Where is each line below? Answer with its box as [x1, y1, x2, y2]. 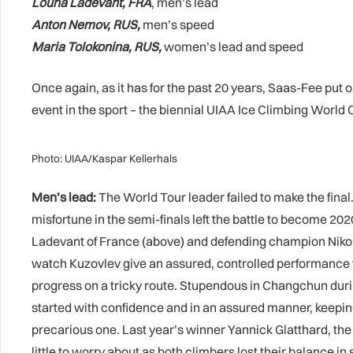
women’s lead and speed [164, 38, 303, 54]
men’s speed [140, 16, 214, 32]
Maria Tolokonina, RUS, [32, 38, 162, 54]
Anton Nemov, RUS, [32, 16, 140, 32]
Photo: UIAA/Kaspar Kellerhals [32, 151, 177, 165]
